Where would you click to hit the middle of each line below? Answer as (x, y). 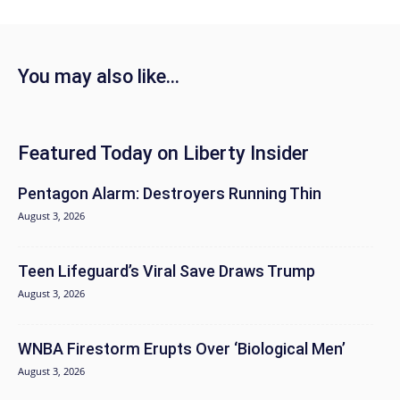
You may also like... (99, 76)
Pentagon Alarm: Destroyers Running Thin (170, 193)
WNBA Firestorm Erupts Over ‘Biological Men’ (182, 348)
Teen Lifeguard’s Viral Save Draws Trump (167, 271)
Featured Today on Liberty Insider (163, 153)
